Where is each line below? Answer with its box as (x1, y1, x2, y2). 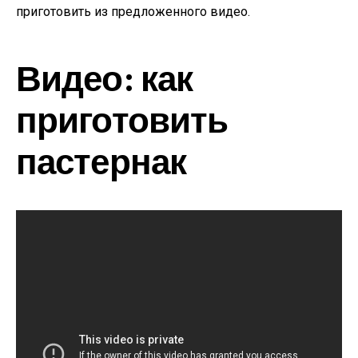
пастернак (16, 139, 187, 181)
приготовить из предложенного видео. (16, 4, 250, 19)
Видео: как (16, 56, 193, 98)
